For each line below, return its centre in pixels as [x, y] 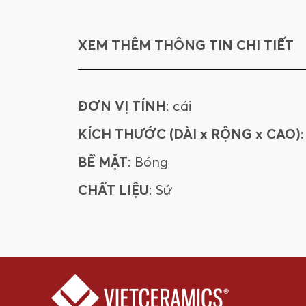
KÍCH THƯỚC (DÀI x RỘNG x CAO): [191, 134]
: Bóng [148, 162]
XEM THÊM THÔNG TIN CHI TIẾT [186, 45]
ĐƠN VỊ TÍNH [122, 106]
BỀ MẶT [103, 162]
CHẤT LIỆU [113, 190]
